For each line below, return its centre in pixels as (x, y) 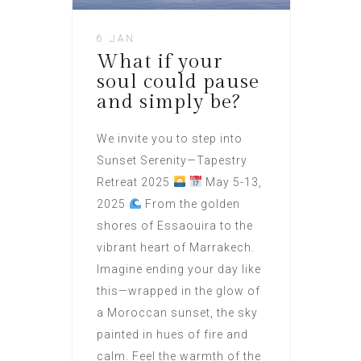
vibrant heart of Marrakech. (176, 247)
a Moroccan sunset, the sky (177, 312)
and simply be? (168, 102)
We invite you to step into (170, 138)
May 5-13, (232, 182)
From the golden (191, 203)
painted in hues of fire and (172, 334)
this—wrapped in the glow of (178, 290)
